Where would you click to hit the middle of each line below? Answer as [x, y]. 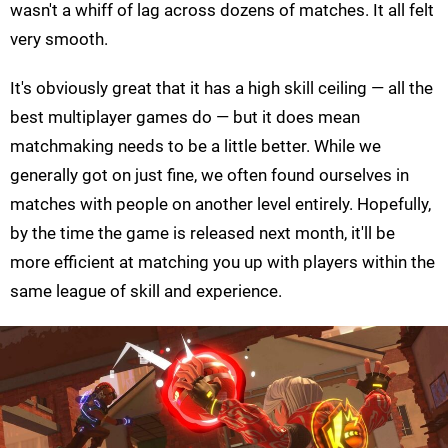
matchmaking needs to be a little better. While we [195, 146]
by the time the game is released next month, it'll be [202, 233]
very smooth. [59, 39]
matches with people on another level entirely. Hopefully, [220, 204]
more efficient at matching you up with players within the [222, 262]
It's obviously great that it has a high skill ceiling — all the [221, 88]
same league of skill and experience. [146, 291]
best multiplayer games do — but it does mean [185, 117]
